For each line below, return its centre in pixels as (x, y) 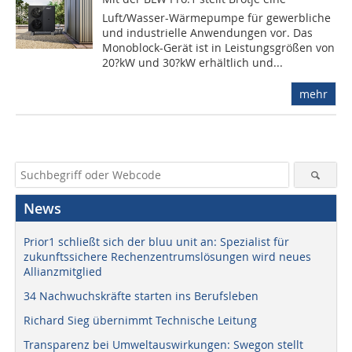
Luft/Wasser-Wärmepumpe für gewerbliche (217, 17)
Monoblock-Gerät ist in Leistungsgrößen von (219, 47)
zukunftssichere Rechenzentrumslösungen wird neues (167, 256)
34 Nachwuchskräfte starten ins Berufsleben (141, 295)
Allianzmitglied (63, 271)
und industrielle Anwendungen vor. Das (208, 32)
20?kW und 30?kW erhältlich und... (193, 62)
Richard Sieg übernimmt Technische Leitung (140, 320)
